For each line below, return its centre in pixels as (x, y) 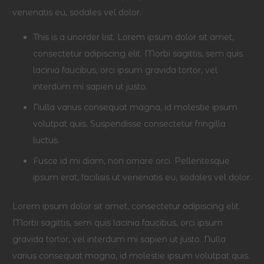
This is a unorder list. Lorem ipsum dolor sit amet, (133, 37)
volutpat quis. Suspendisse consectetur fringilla (129, 124)
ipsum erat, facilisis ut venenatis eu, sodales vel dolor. (142, 177)
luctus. (46, 140)
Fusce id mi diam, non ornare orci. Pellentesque (131, 161)
